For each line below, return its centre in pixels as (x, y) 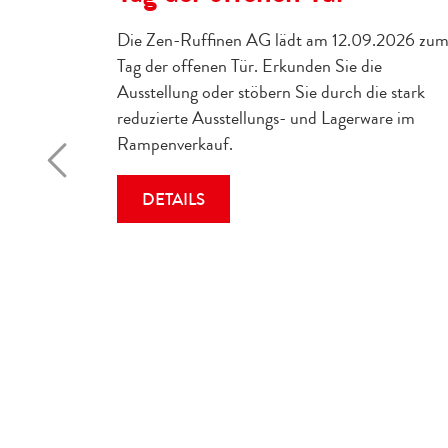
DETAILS (173, 200)
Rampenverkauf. (175, 144)
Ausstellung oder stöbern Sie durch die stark (271, 92)
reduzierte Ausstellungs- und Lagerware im (266, 118)
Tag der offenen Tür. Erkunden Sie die (249, 66)
